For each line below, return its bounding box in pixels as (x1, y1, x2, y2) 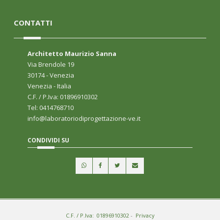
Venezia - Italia (27, 82, 71, 90)
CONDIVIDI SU (27, 136, 69, 144)
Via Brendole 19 (27, 60, 74, 69)
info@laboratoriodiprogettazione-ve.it (27, 114, 140, 123)
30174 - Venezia (27, 71, 74, 80)
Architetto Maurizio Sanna (27, 49, 116, 58)
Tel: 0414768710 (27, 103, 74, 112)
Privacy (135, 212, 155, 219)
